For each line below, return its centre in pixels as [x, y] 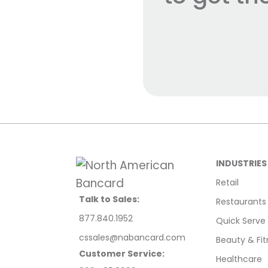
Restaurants [241, 202]
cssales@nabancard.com [132, 238]
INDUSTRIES [241, 164]
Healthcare [239, 259]
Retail [227, 183]
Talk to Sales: [109, 200]
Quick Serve [241, 221]
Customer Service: [122, 254]
